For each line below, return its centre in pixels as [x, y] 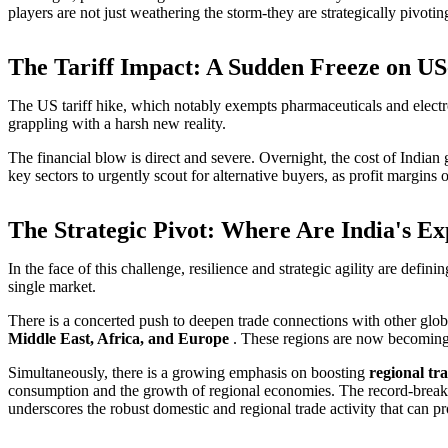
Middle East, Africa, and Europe [118, 338]
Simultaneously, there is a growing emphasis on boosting [188, 372]
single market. [52, 286]
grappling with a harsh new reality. [117, 123]
